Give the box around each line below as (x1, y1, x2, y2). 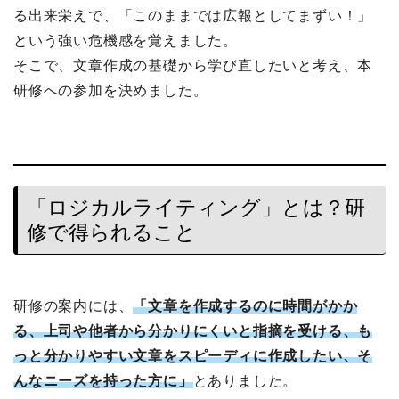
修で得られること (27, 220, 196, 244)
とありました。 (192, 372, 298, 388)
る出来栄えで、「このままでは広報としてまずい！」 (13, 8, 373, 24)
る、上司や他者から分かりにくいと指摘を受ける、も (13, 322, 373, 338)
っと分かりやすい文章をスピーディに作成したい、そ (13, 347, 373, 363)
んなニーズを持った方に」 (13, 372, 193, 388)
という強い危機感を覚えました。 (13, 33, 238, 49)
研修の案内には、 (13, 297, 134, 313)
